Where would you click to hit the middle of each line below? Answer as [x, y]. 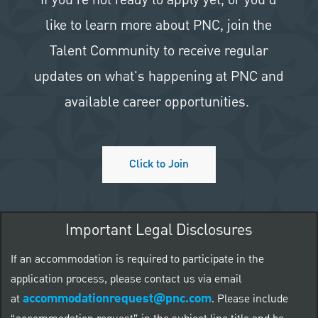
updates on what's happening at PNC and [159, 77]
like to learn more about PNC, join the [159, 26]
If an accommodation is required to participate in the [137, 260]
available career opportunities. [159, 102]
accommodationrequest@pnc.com [117, 299]
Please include [252, 300]
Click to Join [159, 165]
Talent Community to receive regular [159, 51]
